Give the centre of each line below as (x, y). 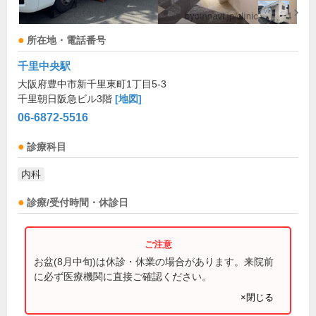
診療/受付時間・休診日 (78, 203)
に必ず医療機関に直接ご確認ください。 (123, 276)
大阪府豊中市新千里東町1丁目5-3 (92, 84)
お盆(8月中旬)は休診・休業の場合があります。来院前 (154, 261)
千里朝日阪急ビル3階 (66, 99)
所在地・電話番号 (66, 41)
